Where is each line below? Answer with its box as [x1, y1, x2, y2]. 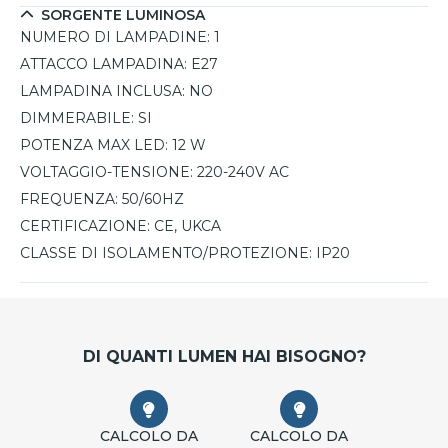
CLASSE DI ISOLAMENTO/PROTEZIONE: [20, 244, 312, 263]
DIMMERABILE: [20, 109, 134, 128]
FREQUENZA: [20, 190, 118, 209]
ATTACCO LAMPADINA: [20, 55, 187, 74]
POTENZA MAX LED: [20, 136, 168, 155]
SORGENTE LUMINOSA [41, 6, 205, 25]
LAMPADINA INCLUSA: [20, 82, 185, 101]
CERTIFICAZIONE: [20, 217, 150, 236]
